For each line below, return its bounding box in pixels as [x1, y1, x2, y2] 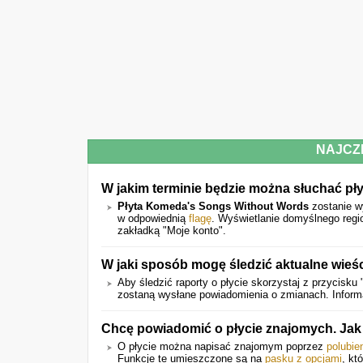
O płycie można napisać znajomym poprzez [117, 340, 327, 352]
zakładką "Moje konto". [117, 224, 226, 237]
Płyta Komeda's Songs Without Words [117, 200, 309, 212]
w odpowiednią [117, 212, 189, 224]
